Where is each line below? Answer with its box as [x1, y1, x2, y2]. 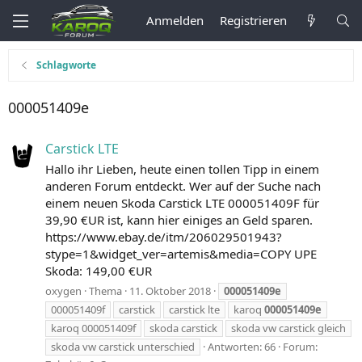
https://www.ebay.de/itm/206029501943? [45, 229, 282, 246]
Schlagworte [36, 58, 97, 72]
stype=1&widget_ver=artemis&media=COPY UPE [45, 246, 317, 263]
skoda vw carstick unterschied [51, 339, 195, 354]
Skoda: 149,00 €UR [45, 263, 152, 280]
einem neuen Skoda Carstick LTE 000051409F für [45, 195, 319, 212]
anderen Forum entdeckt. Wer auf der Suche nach [45, 178, 321, 195]
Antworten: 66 [208, 339, 276, 354]
